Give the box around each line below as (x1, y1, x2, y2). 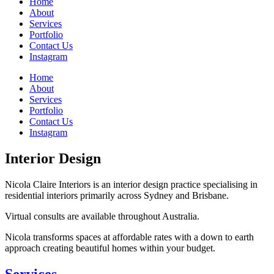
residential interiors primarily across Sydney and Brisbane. (5, 190, 231, 201)
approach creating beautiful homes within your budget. (5, 242, 215, 253)
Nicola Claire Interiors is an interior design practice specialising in (5, 179, 257, 190)
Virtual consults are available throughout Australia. (5, 210, 199, 221)
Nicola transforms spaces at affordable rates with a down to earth (5, 231, 254, 242)
